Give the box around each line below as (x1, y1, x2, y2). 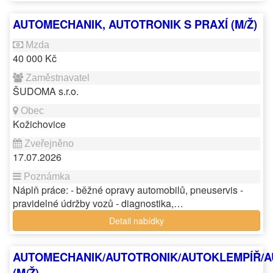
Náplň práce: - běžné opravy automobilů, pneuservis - (13, 183, 243, 197)
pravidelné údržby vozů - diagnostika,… (13, 196, 183, 210)
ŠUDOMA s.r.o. (13, 84, 79, 98)
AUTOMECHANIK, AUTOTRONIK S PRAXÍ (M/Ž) (13, 16, 257, 32)
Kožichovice (13, 117, 66, 131)
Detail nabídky (109, 214, 164, 227)
